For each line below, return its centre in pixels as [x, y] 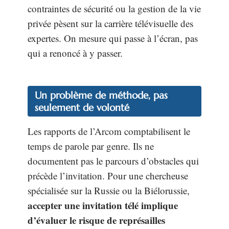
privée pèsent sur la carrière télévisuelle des [110, 23]
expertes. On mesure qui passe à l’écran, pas [113, 38]
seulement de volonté [82, 108]
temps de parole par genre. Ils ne [91, 146]
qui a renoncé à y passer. [75, 53]
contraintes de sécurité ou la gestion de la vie [114, 8]
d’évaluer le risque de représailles [96, 220]
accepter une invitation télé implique [103, 205]
